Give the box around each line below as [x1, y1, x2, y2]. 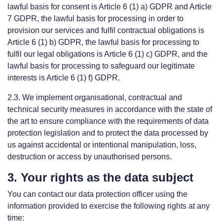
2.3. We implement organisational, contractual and [7, 93, 182, 102]
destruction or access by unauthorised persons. [7, 152, 172, 161]
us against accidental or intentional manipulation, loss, [7, 141, 196, 149]
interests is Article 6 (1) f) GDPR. [7, 74, 120, 82]
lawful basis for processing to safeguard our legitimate [7, 62, 195, 70]
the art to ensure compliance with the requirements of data [7, 117, 209, 125]
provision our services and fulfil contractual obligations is [7, 26, 204, 35]
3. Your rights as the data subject [7, 171, 193, 184]
